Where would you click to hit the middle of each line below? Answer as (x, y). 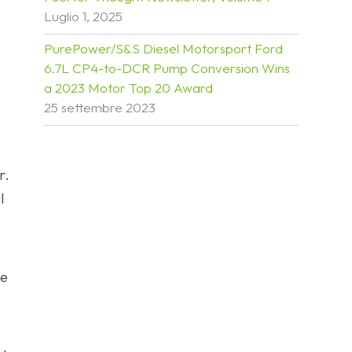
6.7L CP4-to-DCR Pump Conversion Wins (167, 68)
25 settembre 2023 (100, 107)
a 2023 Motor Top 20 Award (128, 88)
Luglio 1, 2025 (83, 16)
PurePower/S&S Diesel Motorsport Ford (163, 48)
